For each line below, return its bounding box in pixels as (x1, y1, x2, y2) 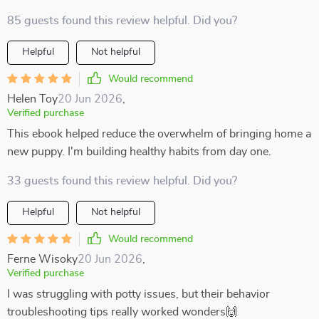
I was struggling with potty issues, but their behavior (7, 288, 270, 300)
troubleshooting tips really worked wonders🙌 (7, 306, 237, 318)
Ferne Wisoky (7, 253, 78, 265)
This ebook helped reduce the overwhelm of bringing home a (7, 128, 311, 140)
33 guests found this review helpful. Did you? (7, 175, 237, 187)
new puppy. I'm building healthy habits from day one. (7, 146, 271, 157)
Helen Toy (7, 93, 58, 105)
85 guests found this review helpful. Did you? (7, 15, 237, 26)
